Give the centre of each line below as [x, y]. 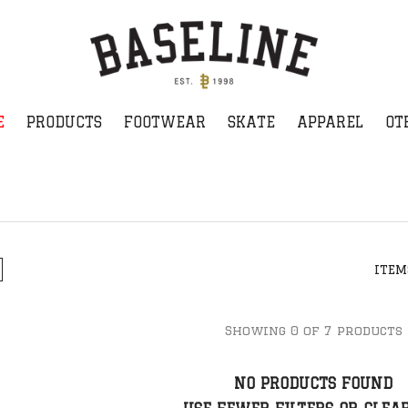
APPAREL [330, 122]
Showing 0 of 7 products [313, 330]
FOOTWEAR [164, 122]
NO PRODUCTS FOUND [313, 383]
